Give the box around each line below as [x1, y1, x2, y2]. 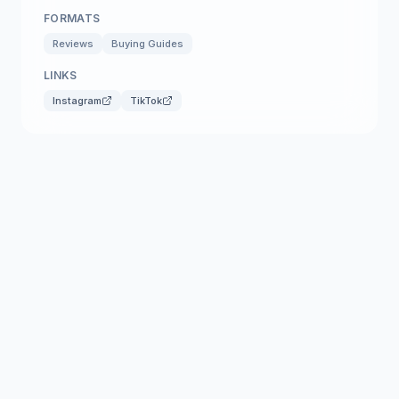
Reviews [53, 37, 94, 50]
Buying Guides [111, 37, 183, 50]
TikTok [130, 94, 162, 107]
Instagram [53, 94, 102, 107]
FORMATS [44, 12, 101, 25]
